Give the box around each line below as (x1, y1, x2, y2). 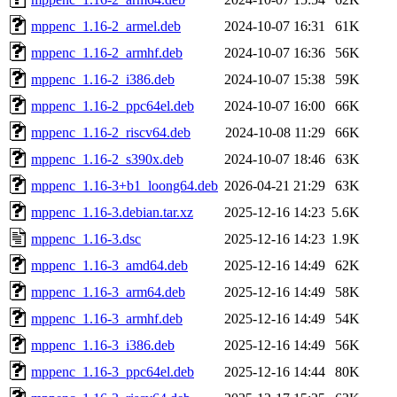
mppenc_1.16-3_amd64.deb (31, 257, 188, 273)
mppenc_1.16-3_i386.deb (31, 337, 175, 353)
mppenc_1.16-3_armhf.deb (31, 310, 183, 326)
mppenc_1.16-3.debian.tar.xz (31, 204, 193, 220)
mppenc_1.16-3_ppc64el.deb (31, 363, 194, 379)
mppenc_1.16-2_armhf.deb (31, 44, 183, 60)
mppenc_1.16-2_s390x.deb (31, 151, 183, 167)
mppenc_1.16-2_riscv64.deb (31, 124, 191, 140)
